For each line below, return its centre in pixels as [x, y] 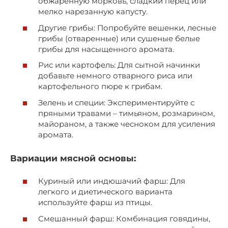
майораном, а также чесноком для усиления [127, 124]
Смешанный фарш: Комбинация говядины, [124, 218]
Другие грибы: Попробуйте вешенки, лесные [127, 27]
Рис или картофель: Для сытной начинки [119, 65]
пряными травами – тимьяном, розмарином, [126, 113]
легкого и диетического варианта [105, 192]
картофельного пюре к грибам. [100, 87]
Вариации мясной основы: [73, 158]
